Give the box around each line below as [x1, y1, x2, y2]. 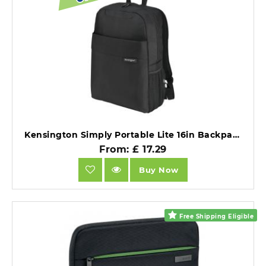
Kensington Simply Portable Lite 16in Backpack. [232, 129, 239, 141]
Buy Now [139, 164, 179, 175]
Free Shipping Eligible [177, 213, 254, 220]
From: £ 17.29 [99, 144, 167, 156]
